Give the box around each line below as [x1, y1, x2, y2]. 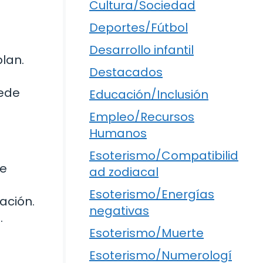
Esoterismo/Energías [89, 186, 214, 203]
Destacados [89, 63, 163, 80]
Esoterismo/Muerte [89, 224, 204, 241]
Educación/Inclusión [89, 86, 208, 103]
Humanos [89, 124, 147, 141]
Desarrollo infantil [89, 41, 194, 58]
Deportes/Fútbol [89, 19, 188, 36]
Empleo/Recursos [89, 108, 194, 125]
